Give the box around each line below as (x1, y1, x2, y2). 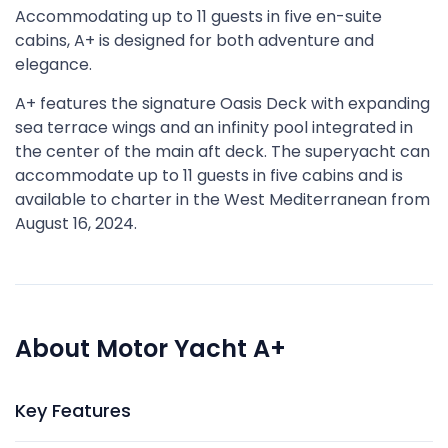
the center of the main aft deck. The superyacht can (15, 140, 430, 163)
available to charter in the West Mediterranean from (15, 188, 430, 211)
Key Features (15, 398, 131, 423)
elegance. (15, 53, 92, 76)
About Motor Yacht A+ (15, 332, 286, 365)
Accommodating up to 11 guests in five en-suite (15, 5, 382, 28)
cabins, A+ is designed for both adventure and (15, 29, 374, 52)
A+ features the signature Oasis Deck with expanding (15, 92, 430, 115)
